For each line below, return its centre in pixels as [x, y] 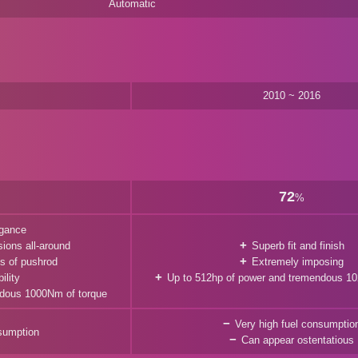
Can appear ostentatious [298, 340]
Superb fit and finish [298, 246]
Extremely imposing [298, 262]
